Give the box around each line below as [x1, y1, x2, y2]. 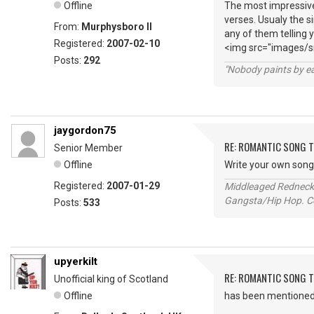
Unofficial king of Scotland [54, 273, 168, 285]
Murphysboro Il [81, 21, 152, 32]
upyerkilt [54, 255, 97, 268]
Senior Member [54, 142, 123, 153]
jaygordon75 [54, 124, 116, 137]
